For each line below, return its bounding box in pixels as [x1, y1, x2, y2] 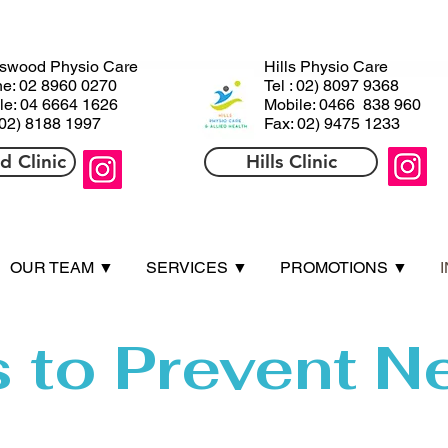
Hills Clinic [245, 150, 337, 173]
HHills [264, 38, 308, 57]
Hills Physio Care [264, 57, 388, 76]
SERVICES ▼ [146, 258, 248, 277]
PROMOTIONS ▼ [280, 258, 408, 277]
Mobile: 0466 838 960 [264, 95, 421, 114]
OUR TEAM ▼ [10, 258, 114, 277]
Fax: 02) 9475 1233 [264, 114, 404, 133]
